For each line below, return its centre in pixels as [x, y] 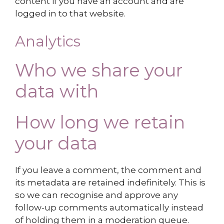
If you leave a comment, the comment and [108, 170]
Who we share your [99, 70]
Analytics [48, 41]
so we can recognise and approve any [96, 195]
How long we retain [100, 122]
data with [57, 91]
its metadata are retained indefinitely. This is [110, 182]
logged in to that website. [70, 14]
